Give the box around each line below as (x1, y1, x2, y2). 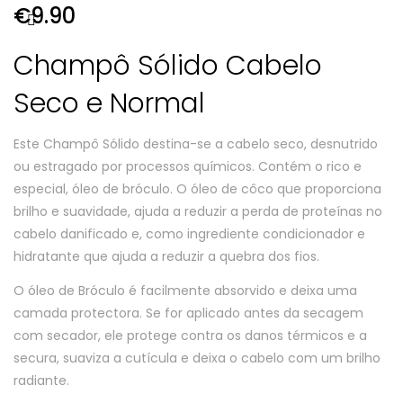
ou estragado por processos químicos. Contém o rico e (13, 157, 362, 175)
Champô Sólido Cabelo (13, 46, 322, 85)
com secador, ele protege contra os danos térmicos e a (13, 326, 367, 345)
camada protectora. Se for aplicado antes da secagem (13, 303, 363, 322)
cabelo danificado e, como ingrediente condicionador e (13, 225, 365, 243)
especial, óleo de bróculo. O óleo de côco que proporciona (13, 180, 381, 198)
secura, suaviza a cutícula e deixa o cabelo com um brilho (13, 348, 381, 367)
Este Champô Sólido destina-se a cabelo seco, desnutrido (13, 135, 378, 153)
